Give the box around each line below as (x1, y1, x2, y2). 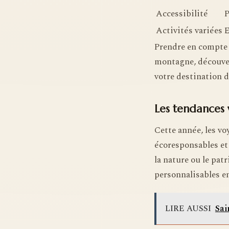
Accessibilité (156, 7, 208, 20)
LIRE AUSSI (165, 202, 211, 215)
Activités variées (156, 24, 222, 37)
